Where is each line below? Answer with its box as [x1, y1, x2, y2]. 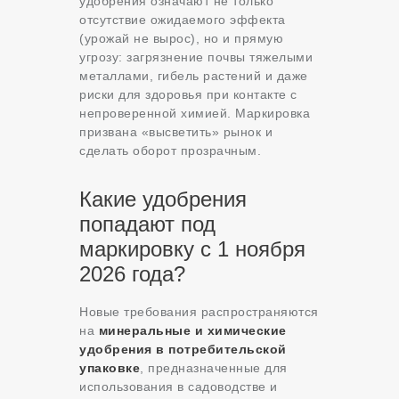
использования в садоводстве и [79, 379, 278, 395]
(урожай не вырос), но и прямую [79, 31, 283, 46]
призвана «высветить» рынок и [79, 125, 273, 140]
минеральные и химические [98, 323, 287, 338]
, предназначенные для [140, 361, 288, 376]
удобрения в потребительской [79, 342, 287, 357]
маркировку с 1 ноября [79, 237, 305, 262]
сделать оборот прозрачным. [79, 143, 261, 159]
